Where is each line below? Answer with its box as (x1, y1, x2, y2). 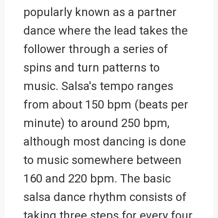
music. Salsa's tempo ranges (23, 79, 173, 93)
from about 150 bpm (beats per (23, 97, 188, 111)
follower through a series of (23, 42, 168, 56)
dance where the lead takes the (23, 23, 188, 37)
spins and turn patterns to (23, 60, 160, 74)
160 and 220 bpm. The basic (23, 171, 171, 185)
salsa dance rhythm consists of (23, 190, 186, 204)
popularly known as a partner (23, 5, 177, 19)
